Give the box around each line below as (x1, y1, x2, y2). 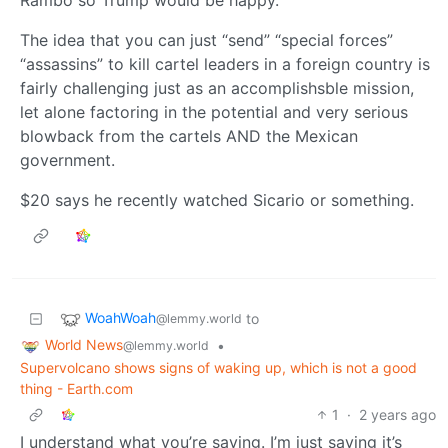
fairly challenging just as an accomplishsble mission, (20, 78, 414, 99)
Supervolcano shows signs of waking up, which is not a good (20, 358, 417, 376)
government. (20, 150, 115, 171)
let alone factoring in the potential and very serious (20, 102, 408, 123)
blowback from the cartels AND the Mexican (20, 126, 358, 147)
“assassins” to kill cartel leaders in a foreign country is (20, 54, 430, 75)
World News (45, 336, 123, 354)
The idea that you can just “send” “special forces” (20, 30, 393, 51)
